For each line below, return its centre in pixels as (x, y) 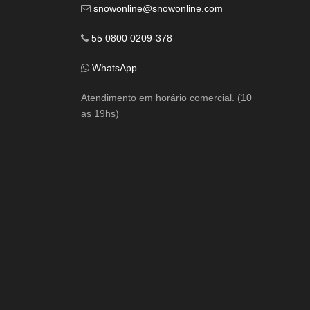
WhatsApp (115, 67)
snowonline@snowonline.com (158, 8)
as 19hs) (100, 113)
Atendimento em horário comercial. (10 (166, 97)
